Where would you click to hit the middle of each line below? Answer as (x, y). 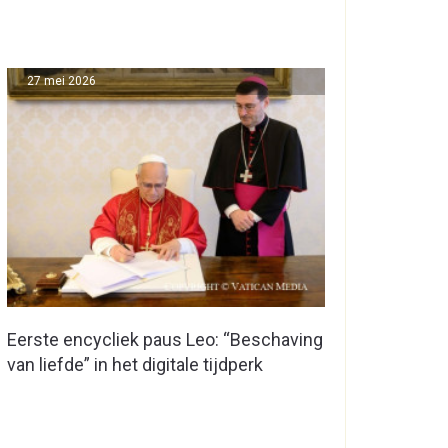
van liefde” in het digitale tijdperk (135, 365)
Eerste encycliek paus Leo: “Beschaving (165, 340)
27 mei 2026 (61, 81)
